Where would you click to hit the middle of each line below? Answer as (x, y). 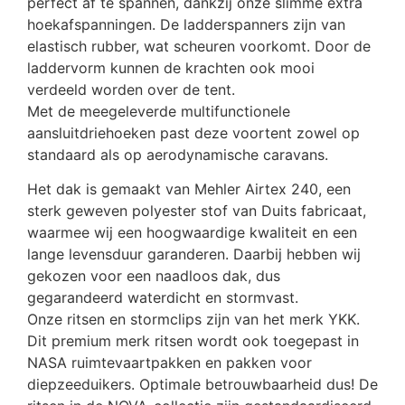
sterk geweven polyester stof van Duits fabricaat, (197, 210)
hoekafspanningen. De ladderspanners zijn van (186, 24)
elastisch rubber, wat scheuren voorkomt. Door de (199, 46)
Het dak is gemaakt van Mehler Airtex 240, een (189, 188)
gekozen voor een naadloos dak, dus (154, 275)
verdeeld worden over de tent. (131, 89)
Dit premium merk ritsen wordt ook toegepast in (193, 340)
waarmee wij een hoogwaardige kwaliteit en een (192, 232)
